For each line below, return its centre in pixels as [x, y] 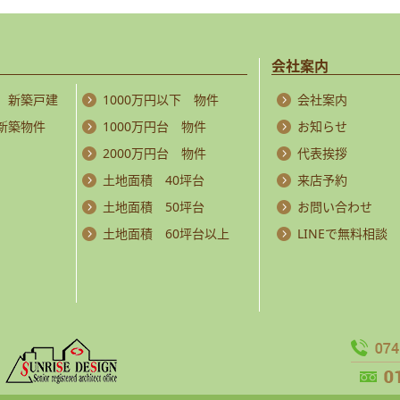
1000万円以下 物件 [161, 99]
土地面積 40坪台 [154, 179]
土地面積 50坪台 [154, 206]
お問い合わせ [335, 206]
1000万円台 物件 [154, 126]
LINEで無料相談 [342, 233]
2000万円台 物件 [154, 153]
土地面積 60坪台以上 [166, 233]
